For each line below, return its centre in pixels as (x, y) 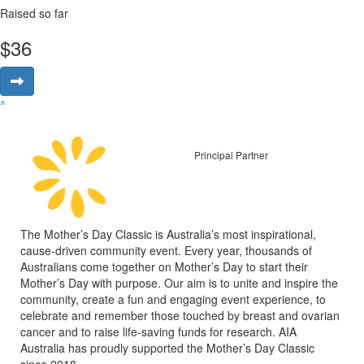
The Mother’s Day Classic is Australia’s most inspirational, (168, 234)
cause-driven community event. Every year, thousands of (166, 250)
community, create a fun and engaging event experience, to (173, 299)
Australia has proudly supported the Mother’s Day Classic (167, 347)
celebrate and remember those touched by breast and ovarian (180, 315)
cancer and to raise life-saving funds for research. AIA (158, 331)
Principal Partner (231, 155)
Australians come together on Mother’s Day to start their (164, 266)
